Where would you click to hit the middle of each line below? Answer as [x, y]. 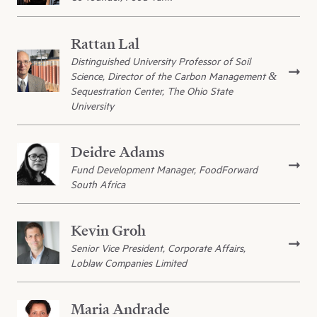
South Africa [98, 185]
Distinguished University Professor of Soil [161, 62]
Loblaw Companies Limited [129, 263]
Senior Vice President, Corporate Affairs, [158, 248]
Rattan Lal [105, 44]
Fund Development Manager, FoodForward [164, 170]
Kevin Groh [108, 231]
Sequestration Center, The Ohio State [152, 91]
